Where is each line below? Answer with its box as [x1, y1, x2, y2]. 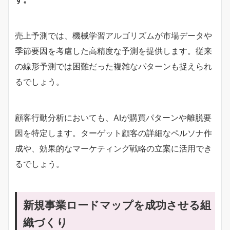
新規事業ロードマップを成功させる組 [23, 198, 211, 212]
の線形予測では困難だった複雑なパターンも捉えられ [15, 61, 212, 71]
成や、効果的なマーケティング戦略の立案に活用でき [15, 143, 212, 154]
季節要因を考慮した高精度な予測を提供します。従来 [15, 45, 212, 56]
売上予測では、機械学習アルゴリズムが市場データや [15, 30, 212, 41]
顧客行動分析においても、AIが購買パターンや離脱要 [15, 112, 212, 123]
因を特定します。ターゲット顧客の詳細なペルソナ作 [15, 127, 212, 138]
